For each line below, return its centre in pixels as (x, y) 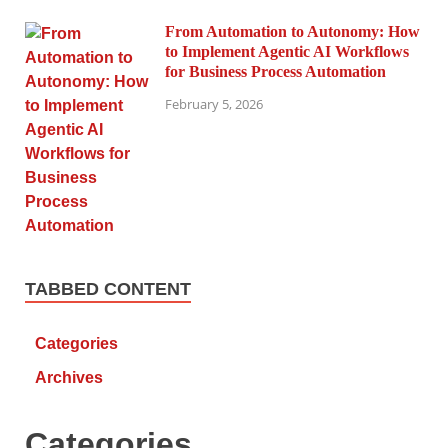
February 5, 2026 (214, 103)
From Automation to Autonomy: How (292, 32)
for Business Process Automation (275, 72)
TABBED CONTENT (108, 289)
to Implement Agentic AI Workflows (287, 52)
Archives (69, 378)
